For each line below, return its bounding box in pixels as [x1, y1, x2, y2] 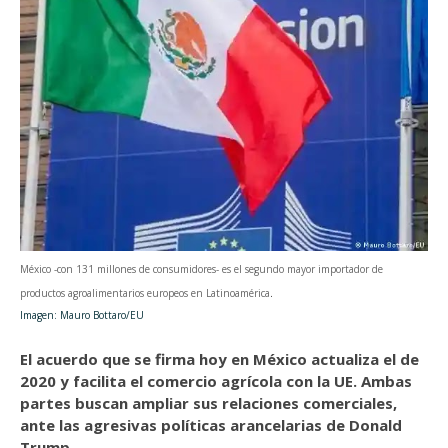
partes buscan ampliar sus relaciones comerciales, [20, 393, 397, 413]
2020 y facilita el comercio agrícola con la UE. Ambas [20, 371, 412, 391]
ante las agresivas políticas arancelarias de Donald [20, 415, 402, 435]
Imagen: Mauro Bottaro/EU [20, 308, 144, 322]
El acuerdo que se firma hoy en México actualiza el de [20, 349, 419, 369]
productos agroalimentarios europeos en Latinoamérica [20, 286, 270, 300]
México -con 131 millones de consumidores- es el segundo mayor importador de [20, 262, 383, 276]
